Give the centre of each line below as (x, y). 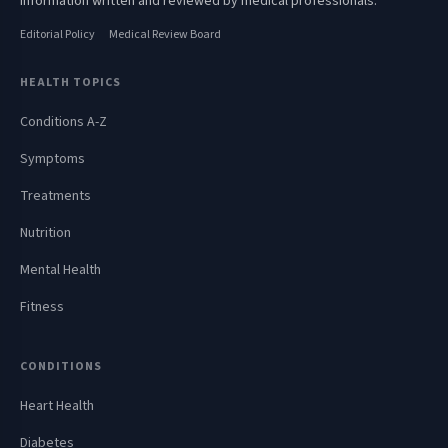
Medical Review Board (165, 35)
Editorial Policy (57, 35)
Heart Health (57, 406)
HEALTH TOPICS (70, 83)
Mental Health (60, 270)
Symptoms (52, 159)
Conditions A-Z (63, 122)
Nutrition (45, 233)
